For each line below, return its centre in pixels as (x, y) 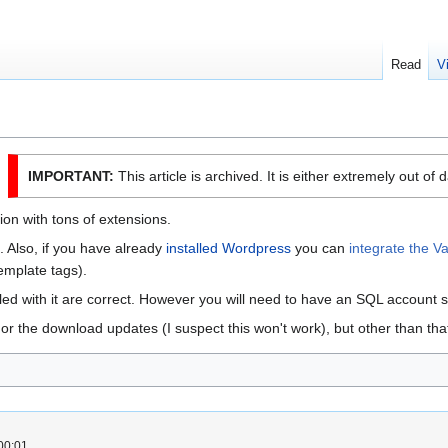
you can (320, 248)
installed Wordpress (228, 248)
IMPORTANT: (70, 176)
